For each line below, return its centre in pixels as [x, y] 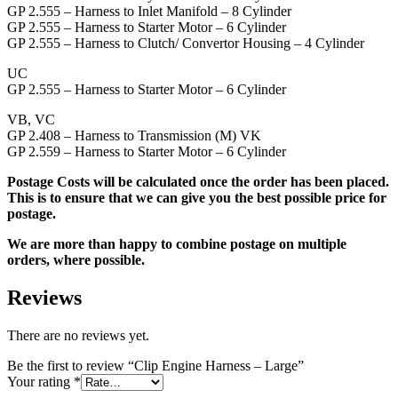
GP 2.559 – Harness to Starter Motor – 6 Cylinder [147, 152]
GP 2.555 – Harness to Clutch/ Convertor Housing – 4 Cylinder [186, 44]
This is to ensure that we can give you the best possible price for [197, 198]
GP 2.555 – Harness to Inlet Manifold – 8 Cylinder [149, 12]
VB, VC [31, 120]
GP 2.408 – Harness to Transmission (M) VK [134, 136]
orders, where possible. [76, 260]
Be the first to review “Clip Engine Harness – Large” [155, 365]
